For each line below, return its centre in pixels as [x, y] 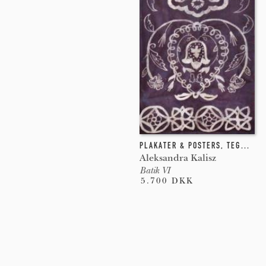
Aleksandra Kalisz [178, 157]
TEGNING [233, 145]
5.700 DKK [167, 180]
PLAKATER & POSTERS [180, 145]
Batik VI [154, 170]
